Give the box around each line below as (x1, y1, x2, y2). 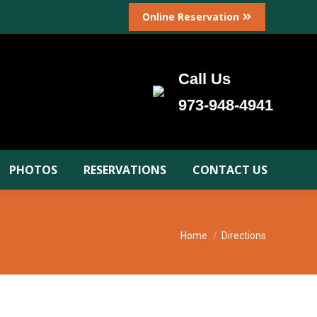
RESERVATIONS (83, 162, 167, 178)
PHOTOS (9, 162, 58, 178)
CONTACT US (192, 162, 268, 178)
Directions (221, 230, 266, 241)
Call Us (178, 70, 231, 88)
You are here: (180, 221, 251, 236)
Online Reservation (142, 10, 239, 23)
